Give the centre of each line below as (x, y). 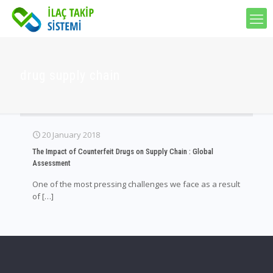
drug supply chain (70, 75)
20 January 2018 (71, 135)
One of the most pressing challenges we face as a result (136, 184)
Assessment (51, 163)
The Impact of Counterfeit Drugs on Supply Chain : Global (123, 151)
